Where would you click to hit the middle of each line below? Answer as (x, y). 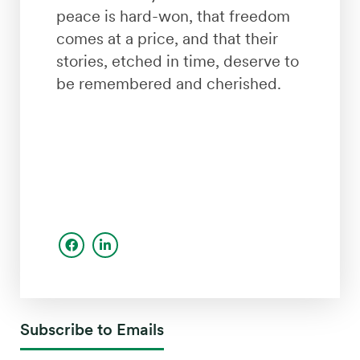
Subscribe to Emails (92, 330)
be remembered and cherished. (168, 84)
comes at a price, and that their (167, 39)
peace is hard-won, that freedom (173, 16)
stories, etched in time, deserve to (177, 61)
